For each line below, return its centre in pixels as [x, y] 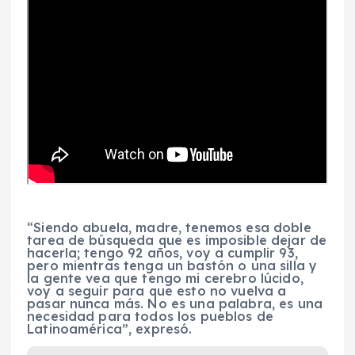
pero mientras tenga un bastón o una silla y [172, 266]
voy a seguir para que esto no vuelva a [157, 291]
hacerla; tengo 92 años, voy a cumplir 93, [162, 253]
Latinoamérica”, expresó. [110, 329]
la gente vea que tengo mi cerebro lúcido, [165, 279]
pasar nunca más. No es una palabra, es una [175, 304]
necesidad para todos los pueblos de [151, 317]
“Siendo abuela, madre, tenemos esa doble [169, 228]
